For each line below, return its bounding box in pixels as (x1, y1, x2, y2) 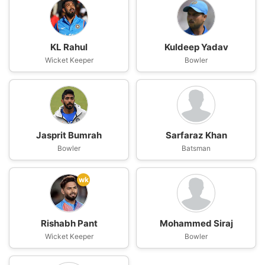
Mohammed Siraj (159, 218, 233, 230)
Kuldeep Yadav (164, 41, 228, 53)
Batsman (182, 144, 211, 153)
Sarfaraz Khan (165, 130, 227, 141)
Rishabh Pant (40, 218, 98, 230)
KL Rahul (50, 41, 88, 53)
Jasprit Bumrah (36, 130, 102, 141)
